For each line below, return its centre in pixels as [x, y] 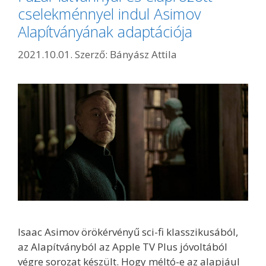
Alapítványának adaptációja [105, 32]
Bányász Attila [143, 54]
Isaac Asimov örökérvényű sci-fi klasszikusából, [128, 232]
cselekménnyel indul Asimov [109, 14]
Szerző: [92, 54]
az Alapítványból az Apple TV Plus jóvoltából [123, 247]
